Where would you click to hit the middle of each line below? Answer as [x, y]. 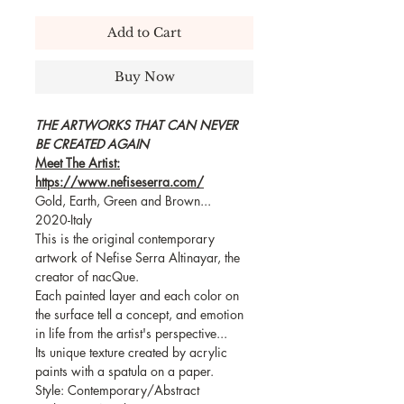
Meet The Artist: [78, 162]
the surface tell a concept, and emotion [139, 314]
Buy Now [144, 76]
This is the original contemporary [125, 238]
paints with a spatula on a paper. [124, 371]
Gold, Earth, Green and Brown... [123, 200]
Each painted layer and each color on [137, 295]
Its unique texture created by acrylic [131, 352]
